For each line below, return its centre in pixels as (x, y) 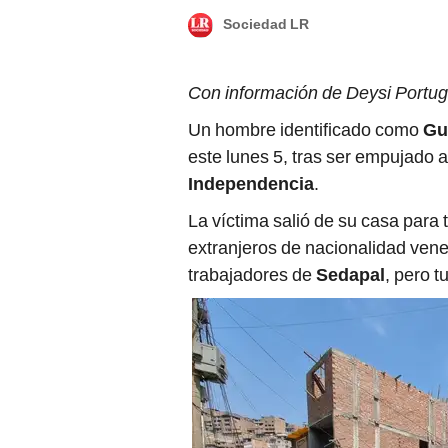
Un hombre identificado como (305, 129)
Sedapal (350, 274)
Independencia (251, 183)
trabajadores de (252, 274)
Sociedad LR (266, 24)
